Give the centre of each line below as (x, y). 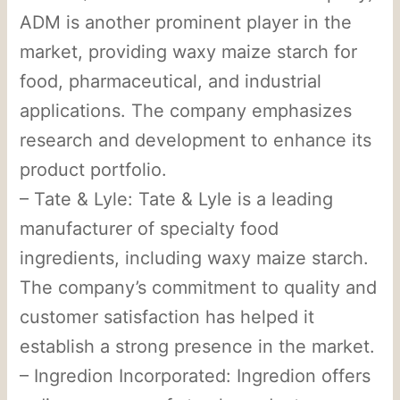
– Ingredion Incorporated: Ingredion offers (196, 375)
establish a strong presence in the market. (198, 346)
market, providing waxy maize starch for (189, 51)
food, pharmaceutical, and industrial (171, 81)
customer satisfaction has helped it (167, 317)
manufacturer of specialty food (150, 228)
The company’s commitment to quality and (199, 287)
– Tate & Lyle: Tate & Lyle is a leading (177, 199)
